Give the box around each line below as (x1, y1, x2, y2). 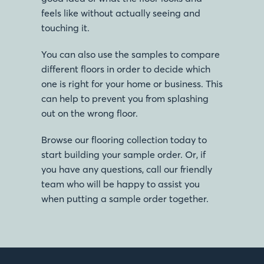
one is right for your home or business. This (41, 77, 223, 90)
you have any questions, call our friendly (41, 163, 212, 175)
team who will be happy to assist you (41, 177, 200, 190)
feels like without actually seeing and (41, 6, 200, 19)
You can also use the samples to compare (41, 48, 220, 60)
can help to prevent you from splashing (41, 92, 209, 104)
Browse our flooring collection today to (41, 133, 207, 146)
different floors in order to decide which (41, 62, 210, 75)
